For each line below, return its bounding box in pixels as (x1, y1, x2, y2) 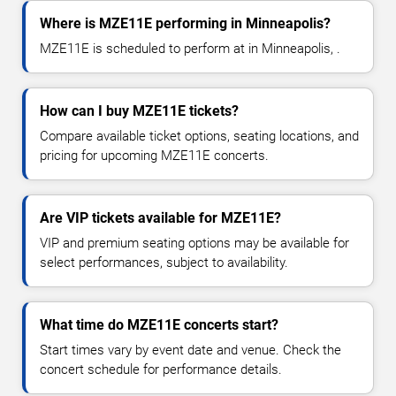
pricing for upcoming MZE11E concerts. (40, 148, 269, 164)
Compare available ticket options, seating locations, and (40, 128, 359, 145)
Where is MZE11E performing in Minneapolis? (40, 15, 331, 33)
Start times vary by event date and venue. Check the (40, 342, 341, 359)
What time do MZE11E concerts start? (40, 316, 278, 334)
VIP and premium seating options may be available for (40, 235, 349, 252)
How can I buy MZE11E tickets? (40, 103, 239, 120)
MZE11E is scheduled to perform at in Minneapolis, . (40, 41, 340, 57)
